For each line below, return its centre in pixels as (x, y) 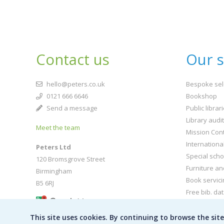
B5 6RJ (45, 183)
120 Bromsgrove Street (70, 159)
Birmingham (54, 171)
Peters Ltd (53, 147)
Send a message (71, 108)
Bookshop (201, 96)
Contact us (73, 59)
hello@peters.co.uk (75, 84)
